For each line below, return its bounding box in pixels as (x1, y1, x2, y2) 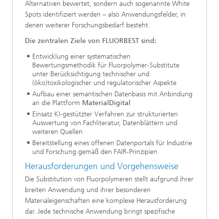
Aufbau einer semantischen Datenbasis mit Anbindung (32, 90, 193, 98)
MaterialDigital (82, 99, 131, 107)
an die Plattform (32, 99, 82, 107)
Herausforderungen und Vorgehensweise (25, 161, 178, 172)
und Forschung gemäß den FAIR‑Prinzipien (32, 148, 157, 156)
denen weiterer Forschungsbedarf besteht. (25, 21, 150, 29)
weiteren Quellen (32, 128, 83, 136)
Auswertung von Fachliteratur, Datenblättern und (32, 119, 177, 127)
